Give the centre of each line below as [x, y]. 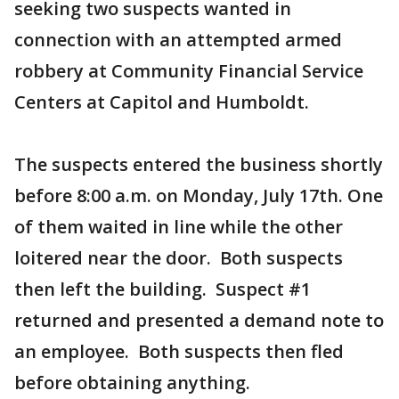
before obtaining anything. [132, 383]
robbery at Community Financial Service [189, 71]
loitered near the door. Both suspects [179, 258]
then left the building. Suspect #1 [163, 289]
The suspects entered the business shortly [199, 164]
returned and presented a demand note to [199, 320]
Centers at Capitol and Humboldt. [162, 102]
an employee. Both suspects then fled [179, 351]
